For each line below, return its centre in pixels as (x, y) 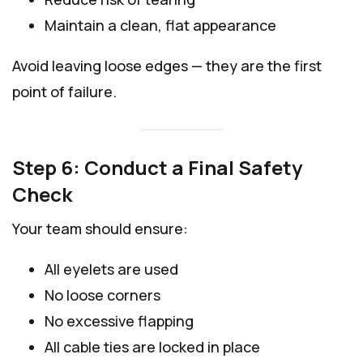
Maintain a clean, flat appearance (160, 25)
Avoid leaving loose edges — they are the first (167, 65)
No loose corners (102, 295)
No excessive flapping (119, 321)
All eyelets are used (111, 269)
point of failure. (64, 91)
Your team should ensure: (100, 229)
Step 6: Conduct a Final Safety (157, 168)
